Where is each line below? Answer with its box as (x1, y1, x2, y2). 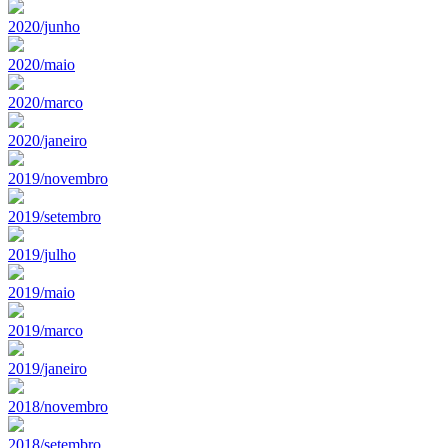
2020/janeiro (8, 131, 87, 149)
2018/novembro (8, 397, 108, 415)
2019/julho (8, 245, 76, 263)
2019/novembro (8, 169, 108, 187)
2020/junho (8, 17, 80, 35)
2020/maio (8, 55, 75, 73)
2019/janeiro (8, 359, 87, 377)
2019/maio (8, 283, 75, 301)
